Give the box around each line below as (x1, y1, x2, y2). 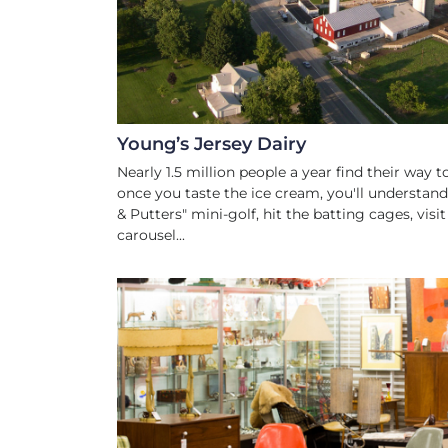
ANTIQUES (335, 412, 439, 431)
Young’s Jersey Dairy (117, 132, 306, 154)
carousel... (117, 225, 185, 244)
